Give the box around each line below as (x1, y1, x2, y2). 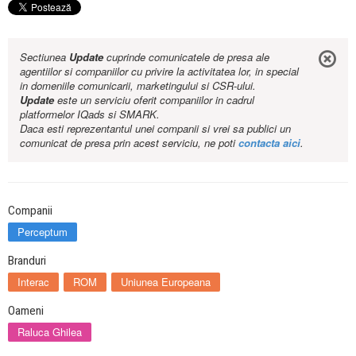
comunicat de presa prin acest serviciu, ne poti (20, 135, 238, 151)
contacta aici (238, 135, 300, 151)
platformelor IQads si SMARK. (20, 106, 160, 122)
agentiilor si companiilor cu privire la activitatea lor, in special (20, 64, 299, 79)
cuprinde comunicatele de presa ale (103, 49, 269, 65)
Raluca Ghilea (17, 324, 82, 340)
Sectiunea (20, 49, 69, 65)
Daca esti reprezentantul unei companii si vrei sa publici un (20, 121, 291, 137)
